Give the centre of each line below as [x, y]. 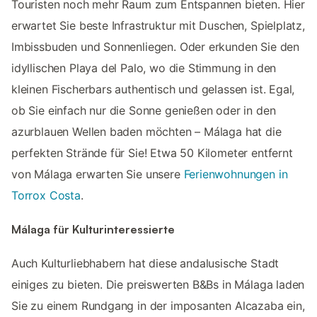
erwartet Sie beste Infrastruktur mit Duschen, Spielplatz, [158, 25]
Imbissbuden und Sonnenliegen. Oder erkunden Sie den [156, 46]
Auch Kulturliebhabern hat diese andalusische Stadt [145, 264]
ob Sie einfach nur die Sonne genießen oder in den [144, 110]
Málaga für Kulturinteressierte [93, 230]
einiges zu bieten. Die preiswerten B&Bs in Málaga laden [158, 285]
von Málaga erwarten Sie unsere [98, 174]
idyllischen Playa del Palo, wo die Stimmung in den [144, 68]
